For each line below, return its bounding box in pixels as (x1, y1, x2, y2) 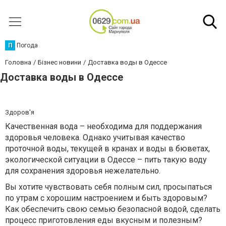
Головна (5, 59, 31, 66)
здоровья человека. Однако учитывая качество (5, 133, 185, 142)
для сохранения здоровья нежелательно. (5, 166, 160, 176)
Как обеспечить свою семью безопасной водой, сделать (5, 204, 220, 214)
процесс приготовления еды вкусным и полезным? (5, 215, 202, 225)
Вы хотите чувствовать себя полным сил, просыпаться (5, 182, 212, 192)
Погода (17, 42, 38, 49)
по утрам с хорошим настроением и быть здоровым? (5, 193, 207, 203)
